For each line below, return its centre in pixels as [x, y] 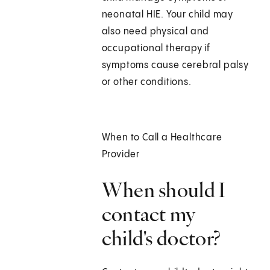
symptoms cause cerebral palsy [175, 66]
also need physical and [155, 32]
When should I [163, 190]
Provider [121, 155]
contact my [148, 214]
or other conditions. [146, 83]
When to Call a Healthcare [162, 138]
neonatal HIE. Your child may [168, 15]
